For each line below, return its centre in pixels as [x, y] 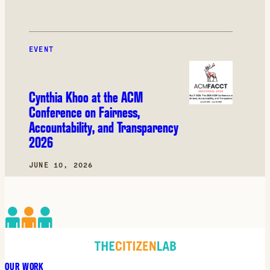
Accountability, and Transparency [104, 127]
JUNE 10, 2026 [61, 165]
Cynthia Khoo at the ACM [86, 97]
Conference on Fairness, [84, 112]
